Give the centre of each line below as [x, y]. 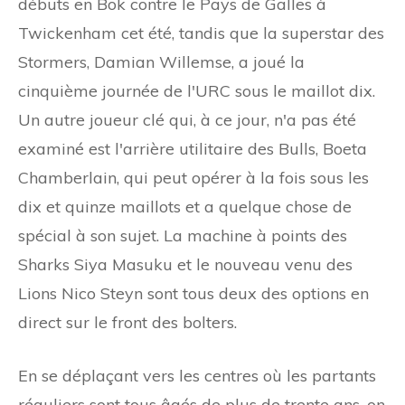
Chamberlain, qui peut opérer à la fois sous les [193, 177]
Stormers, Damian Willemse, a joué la [161, 61]
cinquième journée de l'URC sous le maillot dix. [197, 90]
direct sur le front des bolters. [127, 322]
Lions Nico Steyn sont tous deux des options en [193, 293]
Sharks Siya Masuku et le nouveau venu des [185, 264]
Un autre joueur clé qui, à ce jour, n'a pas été [187, 119]
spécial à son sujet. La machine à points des [183, 235]
